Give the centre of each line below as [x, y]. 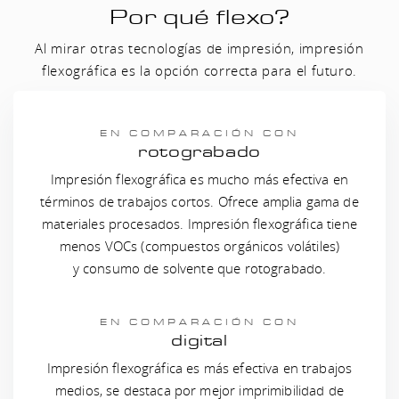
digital [199, 341]
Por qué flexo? [199, 18]
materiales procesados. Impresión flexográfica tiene [199, 224]
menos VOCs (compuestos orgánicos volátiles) [199, 246]
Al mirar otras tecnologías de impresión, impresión [199, 48]
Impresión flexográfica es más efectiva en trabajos [199, 368]
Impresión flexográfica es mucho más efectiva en [199, 179]
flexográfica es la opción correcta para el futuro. [199, 70]
